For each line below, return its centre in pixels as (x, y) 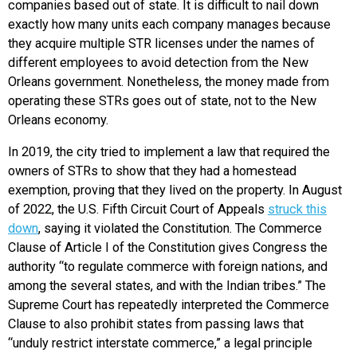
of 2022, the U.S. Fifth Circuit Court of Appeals (138, 210)
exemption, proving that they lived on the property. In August (175, 190)
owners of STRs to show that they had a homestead (152, 171)
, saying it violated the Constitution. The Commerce (180, 229)
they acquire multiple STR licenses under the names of (161, 43)
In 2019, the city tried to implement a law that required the (169, 152)
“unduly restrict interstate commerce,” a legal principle (160, 343)
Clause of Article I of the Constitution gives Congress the (168, 248)
